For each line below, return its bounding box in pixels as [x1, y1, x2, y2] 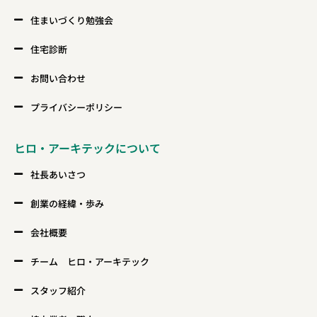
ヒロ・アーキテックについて [14, 139, 161, 156]
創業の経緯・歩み [30, 196, 104, 210]
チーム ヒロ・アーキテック [30, 254, 149, 268]
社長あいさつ [30, 167, 86, 181]
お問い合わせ [30, 71, 86, 85]
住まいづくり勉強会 [30, 13, 113, 27]
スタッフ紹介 [30, 283, 86, 297]
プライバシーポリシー [30, 100, 122, 114]
